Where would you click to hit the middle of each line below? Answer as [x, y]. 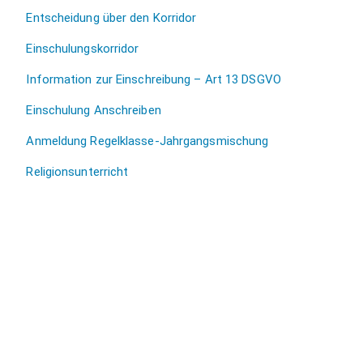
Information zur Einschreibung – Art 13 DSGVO [154, 80]
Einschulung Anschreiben [94, 111]
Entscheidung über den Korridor [111, 18]
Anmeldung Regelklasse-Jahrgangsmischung [147, 141]
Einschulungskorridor [83, 49]
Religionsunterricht [77, 172]
